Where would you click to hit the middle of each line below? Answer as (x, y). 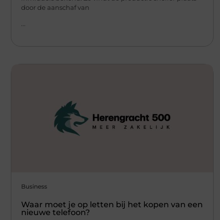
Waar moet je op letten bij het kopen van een (112, 205)
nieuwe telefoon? (55, 213)
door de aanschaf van (55, 7)
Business (34, 187)
